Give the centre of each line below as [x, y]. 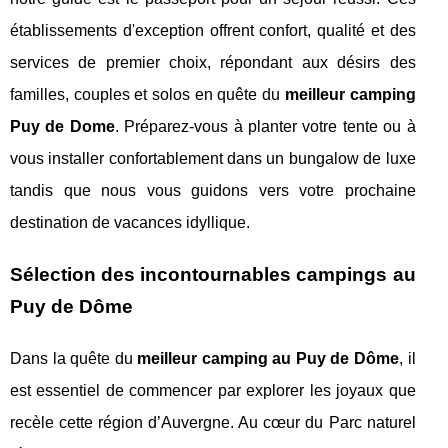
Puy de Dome [62, 126]
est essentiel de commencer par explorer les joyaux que [213, 390]
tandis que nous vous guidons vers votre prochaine [213, 190]
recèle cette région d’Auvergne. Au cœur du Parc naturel [213, 422]
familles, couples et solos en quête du [147, 94]
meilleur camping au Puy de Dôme [268, 358]
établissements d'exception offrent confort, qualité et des [213, 30]
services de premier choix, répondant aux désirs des [213, 62]
